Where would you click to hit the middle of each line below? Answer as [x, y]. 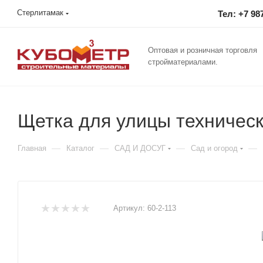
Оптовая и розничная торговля [203, 50]
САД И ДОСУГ [140, 148]
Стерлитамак [40, 13]
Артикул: [129, 208]
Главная [32, 148]
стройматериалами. [183, 62]
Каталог [80, 148]
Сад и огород [214, 148]
